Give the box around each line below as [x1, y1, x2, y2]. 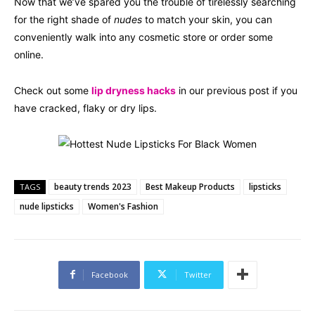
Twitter [184, 269, 212, 280]
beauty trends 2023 [54, 180, 131, 193]
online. [14, 48, 44, 60]
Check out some [14, 84, 91, 96]
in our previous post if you [176, 84, 297, 96]
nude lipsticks [20, 200, 74, 212]
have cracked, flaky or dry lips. [14, 101, 157, 114]
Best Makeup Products [146, 180, 235, 193]
